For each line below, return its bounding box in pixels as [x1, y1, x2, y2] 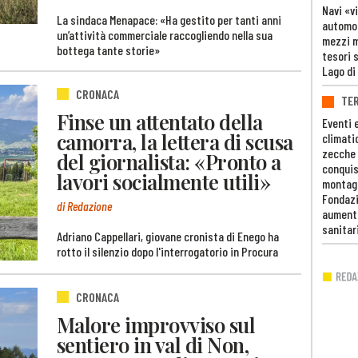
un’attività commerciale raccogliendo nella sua [57, 27, 272, 43]
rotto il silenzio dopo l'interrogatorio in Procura [57, 244, 278, 260]
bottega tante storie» [57, 42, 160, 58]
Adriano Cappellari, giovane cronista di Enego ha [57, 229, 279, 245]
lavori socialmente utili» [57, 167, 271, 195]
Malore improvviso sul [57, 310, 256, 338]
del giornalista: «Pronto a [57, 147, 281, 175]
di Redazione [57, 198, 112, 214]
